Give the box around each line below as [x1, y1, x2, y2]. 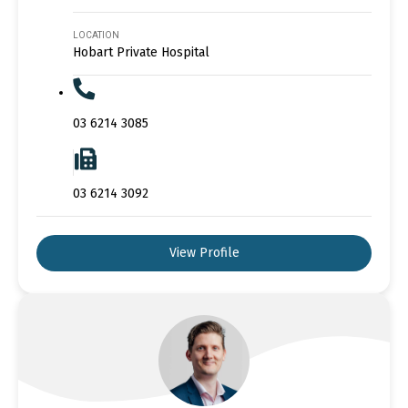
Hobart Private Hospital [73, 44, 209, 60]
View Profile [168, 244, 240, 260]
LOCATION [73, 29, 119, 40]
